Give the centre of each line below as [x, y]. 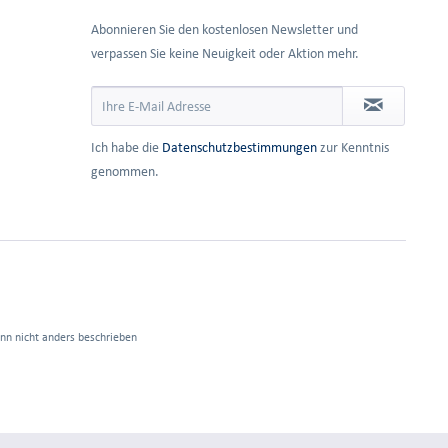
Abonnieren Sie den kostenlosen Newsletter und [224, 29]
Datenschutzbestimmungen [239, 147]
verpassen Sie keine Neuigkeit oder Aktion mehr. [225, 53]
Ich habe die [126, 147]
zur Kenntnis [353, 147]
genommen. [125, 171]
